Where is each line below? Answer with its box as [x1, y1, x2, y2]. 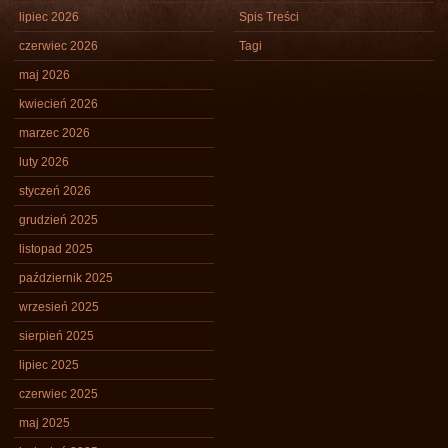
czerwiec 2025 [19, 387, 98, 401]
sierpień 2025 [19, 329, 94, 343]
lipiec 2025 [19, 358, 79, 372]
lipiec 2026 [19, 10, 79, 24]
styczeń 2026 [19, 184, 91, 198]
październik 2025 [19, 271, 113, 285]
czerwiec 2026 [19, 39, 98, 53]
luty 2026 [19, 155, 69, 169]
